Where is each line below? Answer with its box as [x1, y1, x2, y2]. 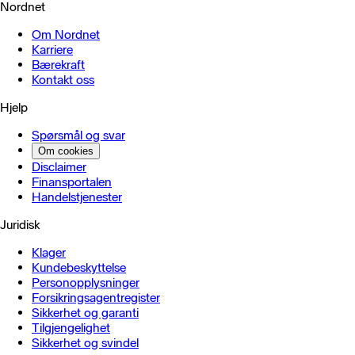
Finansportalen [32, 174, 112, 189]
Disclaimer [32, 159, 86, 174]
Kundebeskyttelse [32, 260, 126, 275]
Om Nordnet [32, 27, 100, 42]
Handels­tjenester [32, 189, 122, 204]
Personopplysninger [32, 275, 139, 290]
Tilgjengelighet [32, 320, 110, 335]
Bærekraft [32, 57, 85, 72]
